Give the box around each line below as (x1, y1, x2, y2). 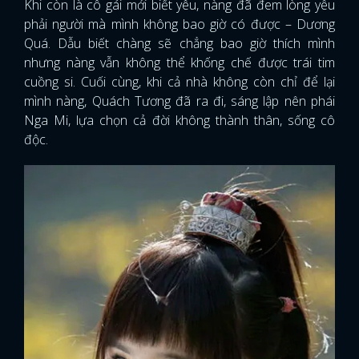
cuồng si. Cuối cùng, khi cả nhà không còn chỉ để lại (24, 72, 335, 91)
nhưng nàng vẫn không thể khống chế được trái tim (24, 53, 335, 71)
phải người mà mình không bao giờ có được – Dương (24, 14, 335, 33)
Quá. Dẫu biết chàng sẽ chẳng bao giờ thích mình (24, 34, 335, 52)
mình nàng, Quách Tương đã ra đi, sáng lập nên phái (24, 91, 335, 110)
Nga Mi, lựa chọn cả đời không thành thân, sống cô (24, 111, 335, 129)
